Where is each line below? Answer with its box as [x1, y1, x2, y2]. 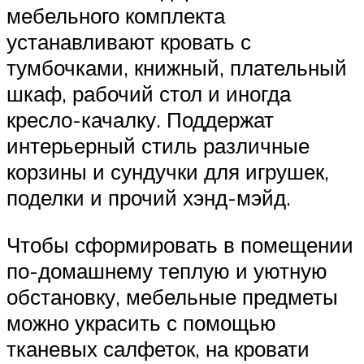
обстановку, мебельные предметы [6, 283, 338, 310]
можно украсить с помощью [6, 309, 276, 336]
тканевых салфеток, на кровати [6, 335, 310, 362]
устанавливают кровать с [6, 28, 251, 55]
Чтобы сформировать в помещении [6, 231, 353, 258]
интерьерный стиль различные [6, 132, 310, 159]
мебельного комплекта [6, 2, 225, 29]
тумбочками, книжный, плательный [6, 54, 347, 81]
